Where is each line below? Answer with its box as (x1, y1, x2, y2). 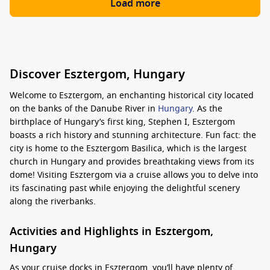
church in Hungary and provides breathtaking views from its (10, 155, 254, 168)
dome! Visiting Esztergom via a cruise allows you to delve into (10, 169, 258, 181)
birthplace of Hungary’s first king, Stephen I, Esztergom (10, 116, 235, 128)
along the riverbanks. (10, 195, 96, 208)
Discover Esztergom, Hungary (10, 66, 185, 83)
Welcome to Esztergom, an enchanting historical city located (10, 89, 254, 102)
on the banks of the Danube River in (10, 102, 158, 115)
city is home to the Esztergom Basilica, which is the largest (10, 142, 246, 155)
